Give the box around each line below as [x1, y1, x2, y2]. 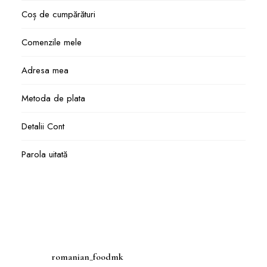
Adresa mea [21, 64, 69, 77]
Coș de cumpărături [21, 8, 95, 21]
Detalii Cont [21, 120, 64, 133]
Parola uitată [21, 148, 67, 162]
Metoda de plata [21, 92, 85, 105]
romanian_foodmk [51, 251, 123, 263]
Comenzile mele [21, 36, 82, 49]
